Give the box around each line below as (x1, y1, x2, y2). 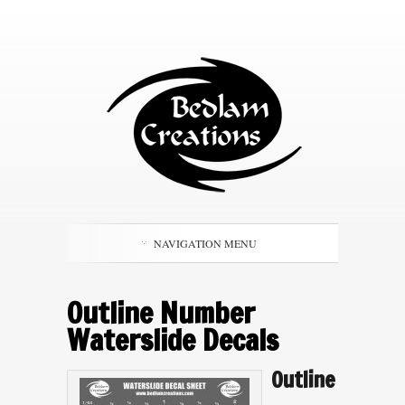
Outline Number (67, 292, 255, 334)
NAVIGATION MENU (154, 236, 257, 250)
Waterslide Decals (67, 319, 278, 361)
